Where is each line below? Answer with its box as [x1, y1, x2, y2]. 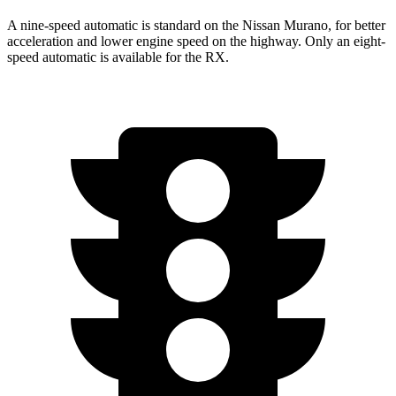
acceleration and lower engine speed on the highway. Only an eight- [7, 33, 385, 49]
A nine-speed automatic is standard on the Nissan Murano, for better [7, 17, 385, 33]
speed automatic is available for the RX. [7, 49, 229, 65]
